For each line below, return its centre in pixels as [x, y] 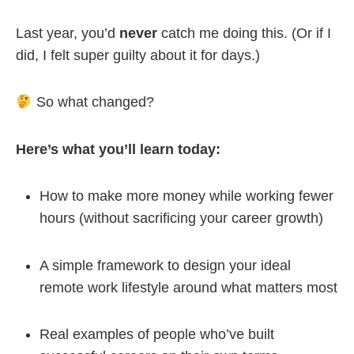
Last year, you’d [68, 33]
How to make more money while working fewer [186, 196]
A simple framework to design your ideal [165, 265]
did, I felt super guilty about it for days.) [138, 55]
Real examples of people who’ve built [157, 335]
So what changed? [93, 102]
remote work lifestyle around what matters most [188, 287]
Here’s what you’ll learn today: [118, 149]
